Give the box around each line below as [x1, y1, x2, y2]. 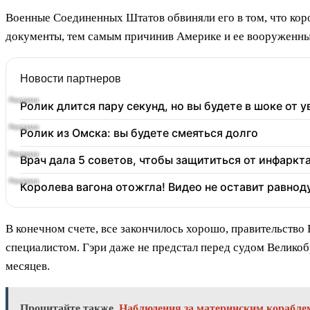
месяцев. [6, 259, 50, 273]
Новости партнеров [20, 73, 121, 85]
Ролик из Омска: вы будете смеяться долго [20, 126, 258, 140]
